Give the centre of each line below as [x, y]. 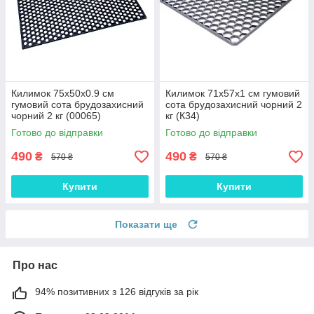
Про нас [35, 266]
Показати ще [146, 225]
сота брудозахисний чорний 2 [234, 105]
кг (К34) [183, 116]
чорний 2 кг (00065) [56, 116]
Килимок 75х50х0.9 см [63, 94]
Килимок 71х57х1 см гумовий [233, 94]
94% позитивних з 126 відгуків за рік [117, 292]
